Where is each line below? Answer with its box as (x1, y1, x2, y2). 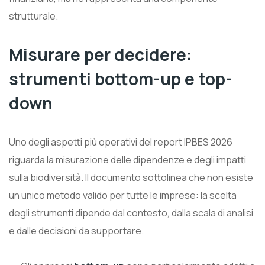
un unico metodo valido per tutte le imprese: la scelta (9, 188, 237, 202)
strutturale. (9, 9, 58, 22)
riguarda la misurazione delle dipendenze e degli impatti (9, 153, 246, 166)
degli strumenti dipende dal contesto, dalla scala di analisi (9, 206, 253, 219)
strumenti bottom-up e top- (9, 67, 232, 90)
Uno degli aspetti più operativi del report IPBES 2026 (9, 135, 232, 148)
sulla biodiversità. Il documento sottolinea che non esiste (9, 170, 253, 184)
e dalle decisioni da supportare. (9, 224, 144, 237)
